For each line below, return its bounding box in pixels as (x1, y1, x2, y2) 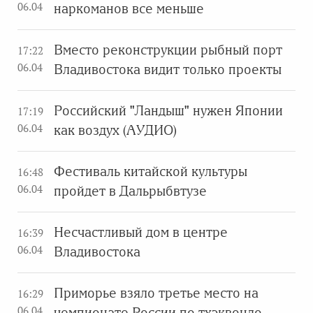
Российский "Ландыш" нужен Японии (54, 103, 283, 118)
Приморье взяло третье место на (54, 285, 259, 300)
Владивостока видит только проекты (54, 61, 282, 77)
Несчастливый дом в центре (54, 224, 228, 240)
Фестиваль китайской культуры (54, 163, 247, 179)
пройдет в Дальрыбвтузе (54, 183, 207, 198)
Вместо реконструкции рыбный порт (54, 42, 282, 57)
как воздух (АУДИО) (54, 122, 177, 138)
